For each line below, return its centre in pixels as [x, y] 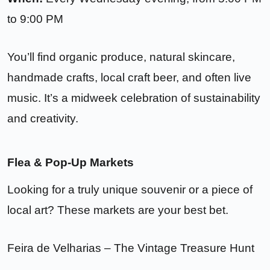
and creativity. [43, 119]
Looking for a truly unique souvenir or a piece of [130, 190]
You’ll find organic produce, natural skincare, [121, 57]
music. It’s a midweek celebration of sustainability [134, 98]
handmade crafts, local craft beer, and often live [129, 78]
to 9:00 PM [35, 19]
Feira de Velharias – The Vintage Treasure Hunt [131, 248]
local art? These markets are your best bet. [118, 210]
